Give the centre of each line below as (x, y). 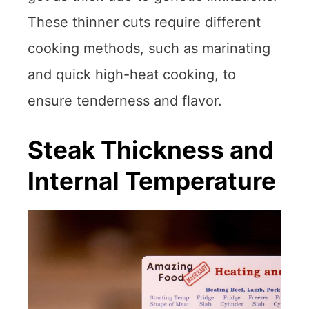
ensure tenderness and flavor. (125, 100)
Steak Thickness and (151, 149)
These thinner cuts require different (144, 22)
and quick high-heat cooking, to (132, 74)
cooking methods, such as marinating (149, 48)
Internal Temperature (152, 180)
